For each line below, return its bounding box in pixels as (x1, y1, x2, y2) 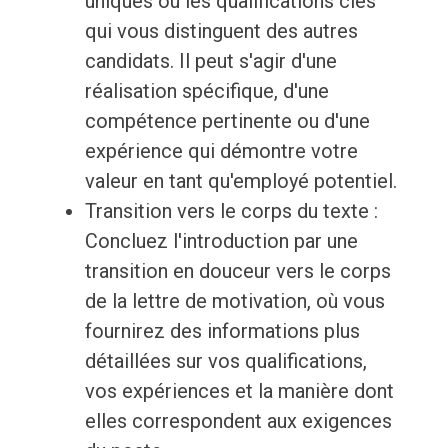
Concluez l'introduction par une (84, 229, 358, 254)
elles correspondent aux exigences (84, 409, 392, 434)
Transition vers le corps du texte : (84, 199, 378, 224)
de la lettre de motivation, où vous (84, 289, 385, 314)
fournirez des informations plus (84, 319, 360, 344)
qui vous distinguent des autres (84, 19, 358, 44)
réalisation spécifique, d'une (84, 79, 329, 104)
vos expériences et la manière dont (84, 379, 394, 404)
